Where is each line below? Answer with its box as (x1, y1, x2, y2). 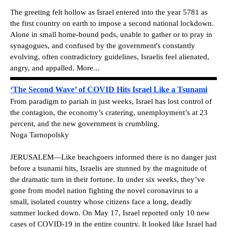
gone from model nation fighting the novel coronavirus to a (10, 186, 198, 195)
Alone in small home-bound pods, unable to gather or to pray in (10, 30, 212, 39)
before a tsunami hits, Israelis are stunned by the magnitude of (10, 164, 207, 173)
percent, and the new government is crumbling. (10, 120, 160, 128)
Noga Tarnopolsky (10, 131, 69, 139)
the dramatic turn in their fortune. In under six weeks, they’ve (10, 175, 205, 184)
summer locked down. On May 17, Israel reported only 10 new (10, 209, 210, 217)
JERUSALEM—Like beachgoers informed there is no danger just (10, 153, 216, 162)
